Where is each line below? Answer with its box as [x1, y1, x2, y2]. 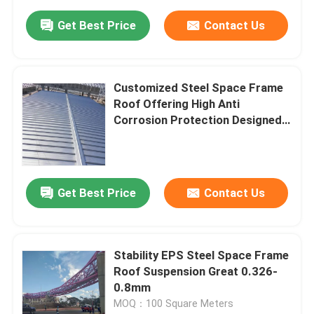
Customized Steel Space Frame [114, 81, 284, 95]
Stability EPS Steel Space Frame [114, 248, 289, 263]
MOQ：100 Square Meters [114, 298, 234, 310]
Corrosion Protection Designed [114, 113, 282, 128]
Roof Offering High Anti [114, 97, 240, 111]
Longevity [114, 145, 166, 160]
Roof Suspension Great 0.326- [114, 264, 278, 279]
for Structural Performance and [114, 129, 287, 144]
